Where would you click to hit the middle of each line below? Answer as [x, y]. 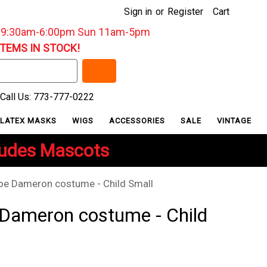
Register [185, 12]
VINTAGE [235, 120]
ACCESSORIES [139, 120]
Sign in [138, 12]
